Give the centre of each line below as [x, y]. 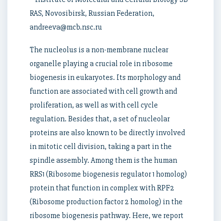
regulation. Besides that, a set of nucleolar [100, 119]
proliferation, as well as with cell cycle [94, 105]
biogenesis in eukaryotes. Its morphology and [105, 77]
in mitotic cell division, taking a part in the [101, 147]
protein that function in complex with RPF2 [102, 188]
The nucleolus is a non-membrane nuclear [99, 50]
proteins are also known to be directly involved [107, 133]
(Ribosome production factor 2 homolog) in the [106, 202]
